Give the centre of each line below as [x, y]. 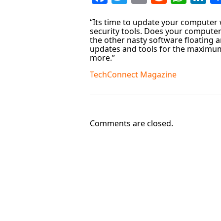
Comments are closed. [131, 124]
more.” [102, 58]
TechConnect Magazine [133, 75]
